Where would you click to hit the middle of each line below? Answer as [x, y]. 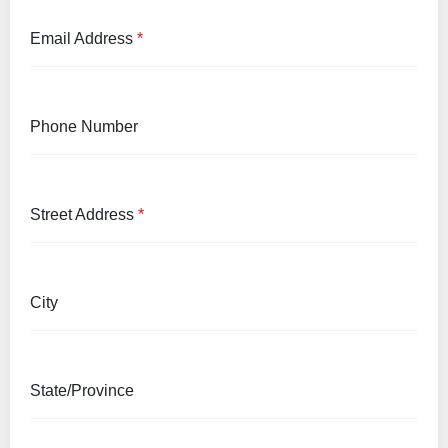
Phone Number [84, 127]
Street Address [84, 215]
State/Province [82, 391]
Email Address [83, 39]
